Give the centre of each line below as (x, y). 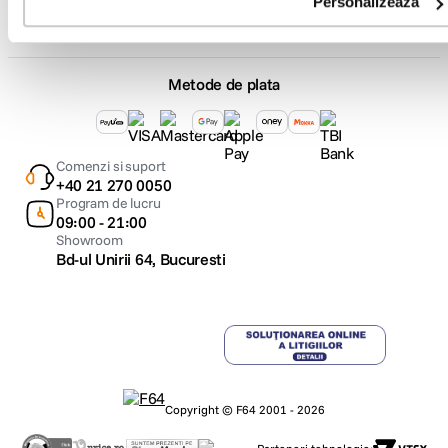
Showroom (89, 240)
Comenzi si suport (111, 166)
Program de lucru (108, 203)
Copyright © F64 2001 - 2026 (245, 409)
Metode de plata (224, 84)
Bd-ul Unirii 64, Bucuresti (141, 259)
